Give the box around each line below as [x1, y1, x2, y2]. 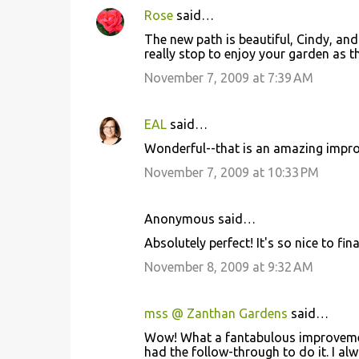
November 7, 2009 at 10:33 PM [143, 165, 319, 179]
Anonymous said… [143, 212, 256, 226]
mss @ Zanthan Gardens [143, 306, 288, 321]
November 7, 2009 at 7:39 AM [143, 71, 313, 85]
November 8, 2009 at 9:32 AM [143, 260, 313, 274]
